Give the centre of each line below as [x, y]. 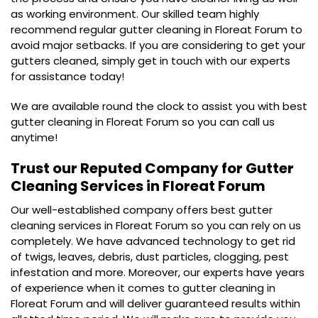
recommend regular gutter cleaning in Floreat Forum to [157, 29]
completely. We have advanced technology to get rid [153, 241]
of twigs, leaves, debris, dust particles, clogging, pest [150, 257]
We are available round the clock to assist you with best [159, 106]
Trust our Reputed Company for [128, 168]
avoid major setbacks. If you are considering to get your [158, 45]
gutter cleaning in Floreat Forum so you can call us [143, 122]
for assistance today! [67, 76]
